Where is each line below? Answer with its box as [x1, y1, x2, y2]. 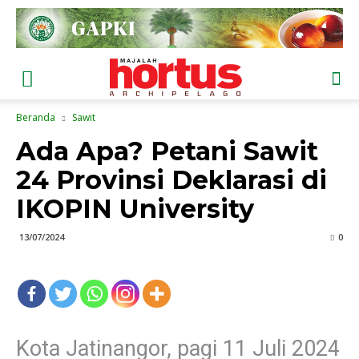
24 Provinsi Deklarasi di [16, 164, 327, 196]
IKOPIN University [16, 193, 254, 224]
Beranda [16, 111, 55, 124]
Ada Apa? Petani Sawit [16, 135, 318, 167]
